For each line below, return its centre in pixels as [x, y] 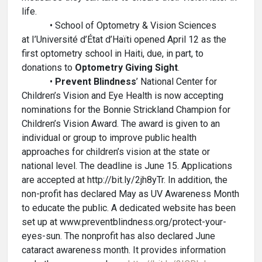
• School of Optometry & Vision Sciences [119, 25]
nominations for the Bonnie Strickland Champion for [126, 110]
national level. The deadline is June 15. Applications [127, 166]
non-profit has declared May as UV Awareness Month [130, 194]
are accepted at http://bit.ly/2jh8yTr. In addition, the [125, 180]
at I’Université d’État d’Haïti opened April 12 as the [124, 39]
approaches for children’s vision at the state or [116, 152]
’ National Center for [177, 82]
